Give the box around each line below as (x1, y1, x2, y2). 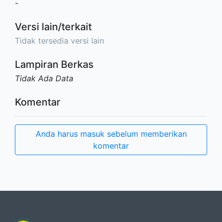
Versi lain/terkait (15, 21, 92, 33)
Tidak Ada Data (15, 73, 73, 84)
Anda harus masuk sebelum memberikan (35, 129, 187, 139)
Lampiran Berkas (15, 58, 94, 71)
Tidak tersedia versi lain (15, 36, 104, 46)
